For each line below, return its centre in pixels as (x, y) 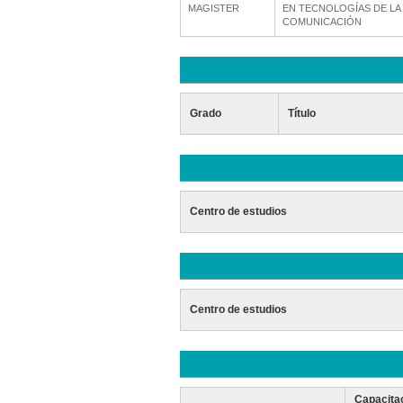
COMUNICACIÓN (322, 22)
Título (301, 113)
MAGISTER (213, 8)
